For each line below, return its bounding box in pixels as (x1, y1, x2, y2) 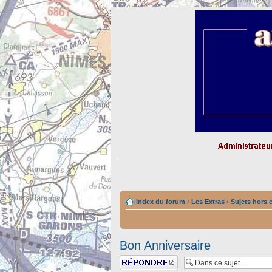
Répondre (120, 255, 149, 262)
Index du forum (136, 198, 185, 205)
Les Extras (191, 198, 225, 205)
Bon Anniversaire (120, 239, 211, 252)
